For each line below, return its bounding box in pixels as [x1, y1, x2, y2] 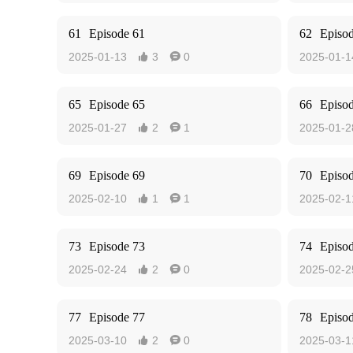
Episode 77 [89, 310, 145, 324]
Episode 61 [89, 27, 145, 40]
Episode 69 [89, 169, 145, 182]
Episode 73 [89, 240, 145, 253]
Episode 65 [89, 98, 145, 111]
